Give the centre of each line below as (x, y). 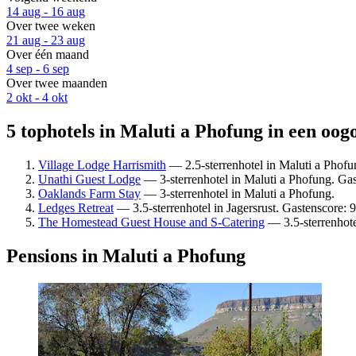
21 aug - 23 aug (46, 41)
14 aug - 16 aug (46, 12)
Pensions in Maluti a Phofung (126, 255)
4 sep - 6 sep (38, 69)
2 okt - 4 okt (37, 98)
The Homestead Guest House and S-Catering (151, 222)
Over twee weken (51, 26)
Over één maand (48, 55)
